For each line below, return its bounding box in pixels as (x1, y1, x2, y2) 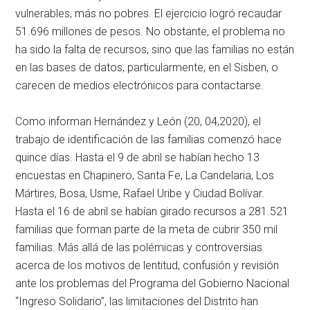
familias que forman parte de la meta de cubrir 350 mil (15, 223, 278, 237)
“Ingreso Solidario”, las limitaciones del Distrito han (15, 295, 259, 309)
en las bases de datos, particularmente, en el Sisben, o (15, 61, 279, 75)
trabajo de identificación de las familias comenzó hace (15, 133, 282, 147)
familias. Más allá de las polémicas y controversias (15, 241, 263, 255)
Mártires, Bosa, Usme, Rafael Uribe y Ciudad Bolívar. (15, 187, 265, 201)
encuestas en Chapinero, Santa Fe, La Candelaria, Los (15, 169, 275, 183)
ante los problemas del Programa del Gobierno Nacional (15, 277, 290, 291)
